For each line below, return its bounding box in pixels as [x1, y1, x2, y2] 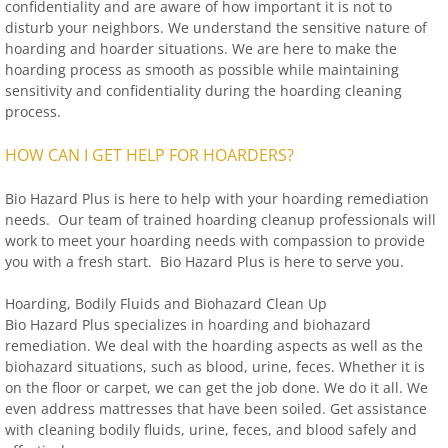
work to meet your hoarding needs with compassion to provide [5, 231, 425, 250]
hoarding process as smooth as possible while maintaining [5, 60, 399, 79]
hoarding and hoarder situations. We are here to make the [5, 39, 397, 58]
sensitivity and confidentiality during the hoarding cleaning [5, 81, 402, 100]
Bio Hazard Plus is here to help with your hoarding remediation [5, 189, 429, 208]
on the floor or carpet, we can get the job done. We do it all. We [5, 378, 428, 397]
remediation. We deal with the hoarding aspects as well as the [5, 336, 423, 355]
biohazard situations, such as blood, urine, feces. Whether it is [5, 357, 425, 376]
